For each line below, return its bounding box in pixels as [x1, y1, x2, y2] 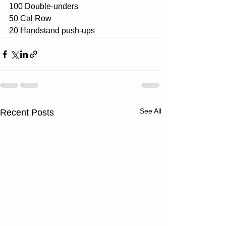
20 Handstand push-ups [9, 26, 95, 35]
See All [140, 107, 161, 115]
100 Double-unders [9, 2, 78, 11]
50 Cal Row [9, 14, 51, 23]
